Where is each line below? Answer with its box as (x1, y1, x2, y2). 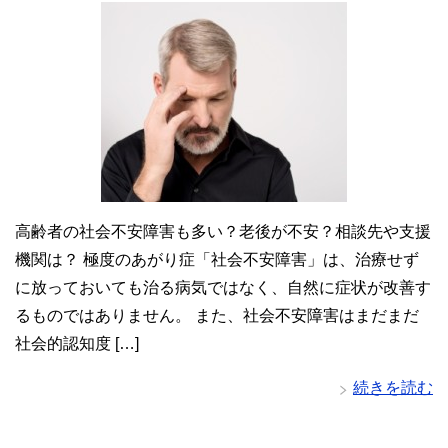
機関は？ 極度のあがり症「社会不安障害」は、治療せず (15, 251, 419, 269)
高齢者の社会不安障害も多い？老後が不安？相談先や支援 (15, 223, 431, 241)
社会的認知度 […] (15, 335, 139, 353)
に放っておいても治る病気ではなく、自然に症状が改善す (15, 279, 431, 297)
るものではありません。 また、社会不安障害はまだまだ (15, 307, 419, 325)
